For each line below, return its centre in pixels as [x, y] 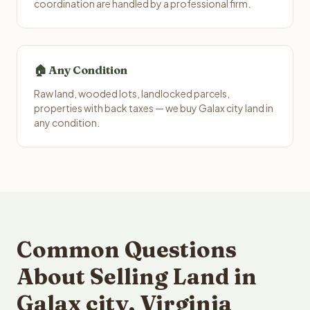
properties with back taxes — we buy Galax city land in [154, 108]
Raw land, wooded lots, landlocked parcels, [132, 93]
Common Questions [127, 249]
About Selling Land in [137, 276]
